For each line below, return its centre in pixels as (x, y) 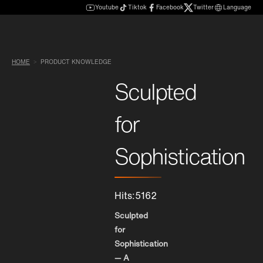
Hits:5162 (136, 195)
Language (237, 7)
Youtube (107, 7)
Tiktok (137, 7)
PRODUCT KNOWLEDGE (76, 62)
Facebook (170, 7)
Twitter (203, 7)
